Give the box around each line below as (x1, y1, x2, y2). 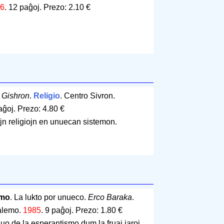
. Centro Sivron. (59, 91, 115, 100)
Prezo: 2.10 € (43, 3, 90, 12)
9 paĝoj (44, 206, 71, 215)
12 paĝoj (8, 3, 39, 12)
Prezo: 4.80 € (17, 104, 64, 113)
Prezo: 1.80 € (75, 206, 122, 215)
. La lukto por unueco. (9, 193, 88, 202)
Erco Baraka (87, 193, 132, 202)
